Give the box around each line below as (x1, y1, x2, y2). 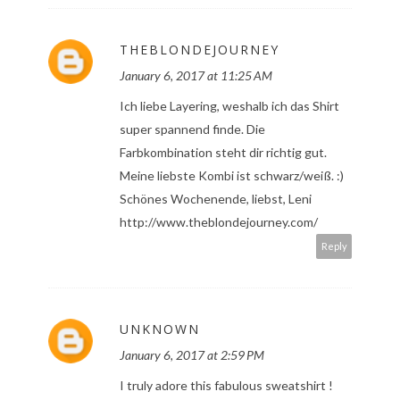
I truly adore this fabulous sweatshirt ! (120, 378, 333, 394)
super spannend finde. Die (120, 121, 265, 137)
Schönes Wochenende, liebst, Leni (120, 191, 312, 207)
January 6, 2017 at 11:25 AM (120, 68, 272, 84)
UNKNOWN (120, 321, 200, 338)
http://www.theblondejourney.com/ (120, 214, 318, 230)
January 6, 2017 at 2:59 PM (120, 347, 264, 363)
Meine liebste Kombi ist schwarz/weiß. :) (120, 168, 344, 184)
